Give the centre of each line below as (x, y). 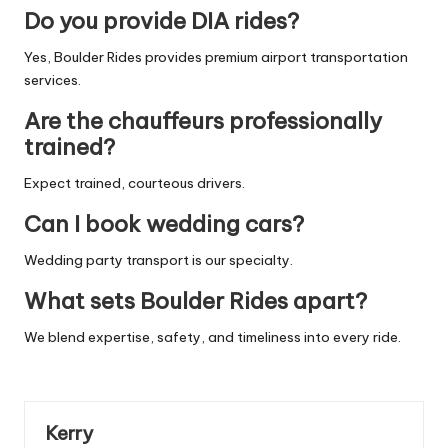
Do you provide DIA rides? (161, 20)
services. (52, 79)
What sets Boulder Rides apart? (195, 300)
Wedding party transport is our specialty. (158, 259)
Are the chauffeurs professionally (203, 120)
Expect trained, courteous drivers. (134, 182)
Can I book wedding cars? (164, 223)
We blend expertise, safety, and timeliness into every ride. (212, 336)
